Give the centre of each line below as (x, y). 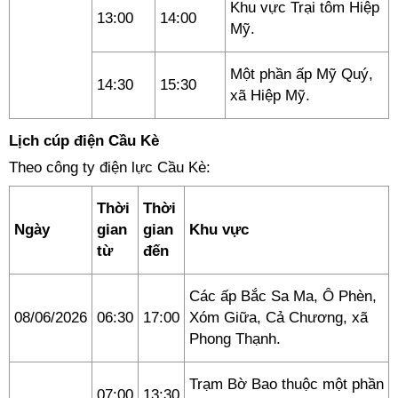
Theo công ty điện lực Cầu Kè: (110, 167)
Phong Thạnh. (235, 339)
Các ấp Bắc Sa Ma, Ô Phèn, (283, 296)
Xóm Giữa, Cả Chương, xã (279, 318)
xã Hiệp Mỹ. (270, 96)
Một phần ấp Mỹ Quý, (302, 74)
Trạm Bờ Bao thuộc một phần (287, 384)
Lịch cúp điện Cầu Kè (84, 141)
